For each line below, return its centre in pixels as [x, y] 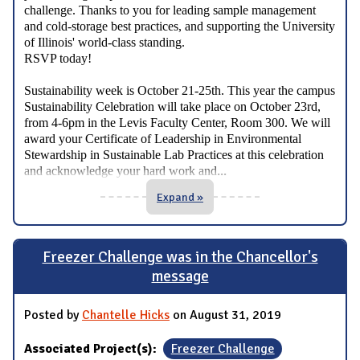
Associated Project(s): [92, 348]
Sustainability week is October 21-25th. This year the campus [180, 90]
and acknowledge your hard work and [121, 170]
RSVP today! [58, 58]
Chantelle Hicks [126, 315]
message [180, 277]
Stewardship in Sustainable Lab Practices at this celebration [174, 154]
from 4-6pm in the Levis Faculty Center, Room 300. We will [177, 122]
